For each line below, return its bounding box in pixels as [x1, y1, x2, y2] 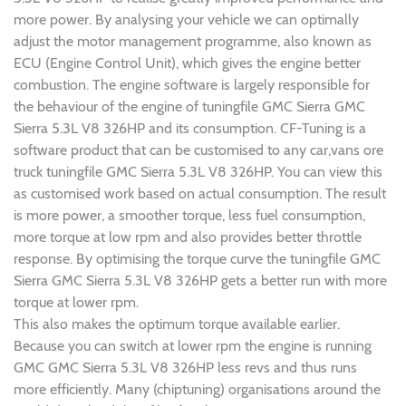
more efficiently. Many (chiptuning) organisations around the [14, 380, 381, 398]
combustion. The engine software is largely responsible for [14, 75, 370, 93]
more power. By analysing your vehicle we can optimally [14, 10, 359, 28]
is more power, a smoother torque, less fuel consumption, [14, 206, 365, 224]
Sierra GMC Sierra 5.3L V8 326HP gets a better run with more [14, 271, 387, 289]
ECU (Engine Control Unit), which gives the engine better [14, 53, 361, 72]
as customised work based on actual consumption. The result [14, 184, 386, 202]
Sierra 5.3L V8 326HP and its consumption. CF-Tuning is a [14, 119, 366, 137]
